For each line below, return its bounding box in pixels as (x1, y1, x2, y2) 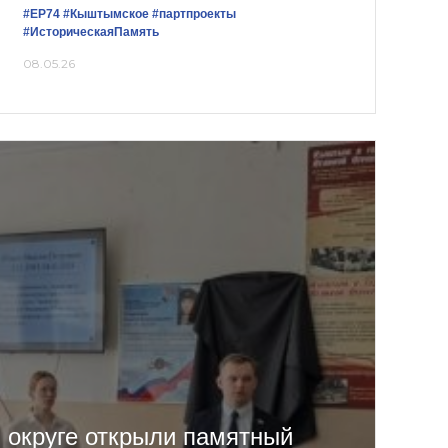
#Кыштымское (63, 6, 149, 21)
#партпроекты (152, 6, 236, 21)
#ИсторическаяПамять (23, 24, 159, 39)
